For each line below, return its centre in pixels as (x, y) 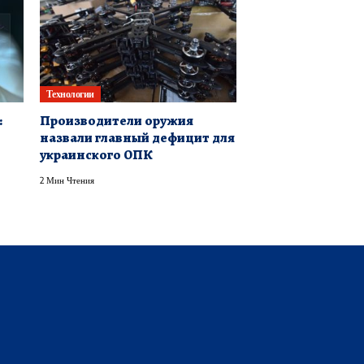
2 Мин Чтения (67, 180)
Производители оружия (116, 120)
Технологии (70, 93)
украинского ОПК (96, 154)
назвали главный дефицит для (137, 137)
